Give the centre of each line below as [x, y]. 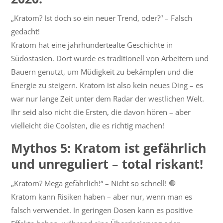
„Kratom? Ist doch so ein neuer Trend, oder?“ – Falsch [102, 18]
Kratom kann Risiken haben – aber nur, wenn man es [102, 197]
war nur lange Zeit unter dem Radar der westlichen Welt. [108, 99]
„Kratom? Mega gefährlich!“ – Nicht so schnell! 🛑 [94, 183]
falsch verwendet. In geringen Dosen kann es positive [102, 210]
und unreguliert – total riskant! [109, 164]
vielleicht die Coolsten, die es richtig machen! [88, 126]
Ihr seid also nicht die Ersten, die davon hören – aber [101, 112]
